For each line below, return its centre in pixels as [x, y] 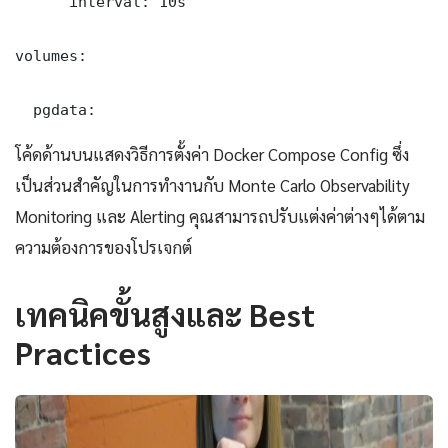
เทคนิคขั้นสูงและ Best [165, 314]
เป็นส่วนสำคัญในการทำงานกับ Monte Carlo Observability [212, 185]
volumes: [51, 56]
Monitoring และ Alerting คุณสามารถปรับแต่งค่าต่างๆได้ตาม [220, 216]
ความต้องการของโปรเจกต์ [103, 247]
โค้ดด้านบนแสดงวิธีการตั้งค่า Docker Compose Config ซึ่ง [212, 154]
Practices [83, 352]
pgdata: [55, 110]
